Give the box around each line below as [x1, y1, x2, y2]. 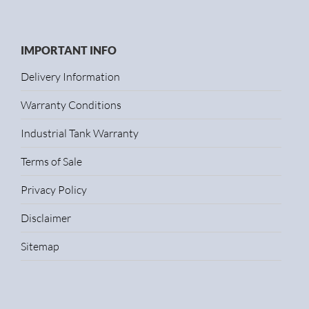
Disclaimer [21, 211, 71, 225]
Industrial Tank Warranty [21, 126, 139, 140]
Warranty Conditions [21, 98, 121, 112]
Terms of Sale [21, 154, 82, 168]
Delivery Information [21, 70, 120, 83]
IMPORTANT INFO [21, 43, 117, 57]
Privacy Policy [21, 183, 87, 197]
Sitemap [21, 239, 59, 253]
